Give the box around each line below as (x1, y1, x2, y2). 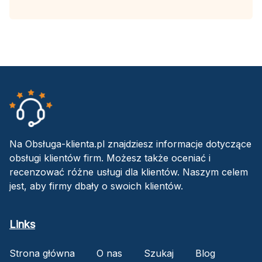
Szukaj (144, 247, 174, 259)
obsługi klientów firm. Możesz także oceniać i (9, 151, 211, 164)
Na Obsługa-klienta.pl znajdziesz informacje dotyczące (9, 137, 251, 150)
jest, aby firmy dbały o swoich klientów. (9, 180, 183, 192)
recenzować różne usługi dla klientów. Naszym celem (9, 166, 248, 178)
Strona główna (9, 247, 75, 259)
